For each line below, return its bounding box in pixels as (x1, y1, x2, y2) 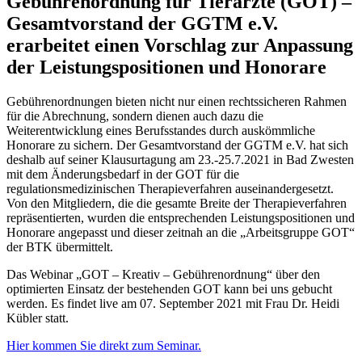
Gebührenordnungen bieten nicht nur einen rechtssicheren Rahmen (6, 94, 347, 108)
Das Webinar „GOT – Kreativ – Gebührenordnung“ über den (6, 267, 320, 281)
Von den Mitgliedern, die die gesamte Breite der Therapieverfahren (6, 196, 347, 210)
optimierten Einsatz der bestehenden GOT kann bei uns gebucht (6, 281, 332, 296)
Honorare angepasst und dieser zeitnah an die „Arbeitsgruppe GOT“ (6, 225, 355, 239)
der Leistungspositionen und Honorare (6, 56, 326, 78)
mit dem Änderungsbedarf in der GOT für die (6, 166, 239, 181)
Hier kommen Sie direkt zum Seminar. (6, 338, 201, 352)
